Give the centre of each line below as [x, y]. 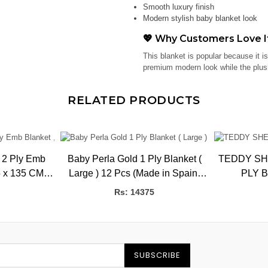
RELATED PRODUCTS [134, 100]
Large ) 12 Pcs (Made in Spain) [134, 173]
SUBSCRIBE [157, 255]
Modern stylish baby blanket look [200, 18]
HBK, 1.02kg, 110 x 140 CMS [134, 188]
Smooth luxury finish [179, 7]
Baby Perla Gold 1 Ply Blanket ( [134, 159]
